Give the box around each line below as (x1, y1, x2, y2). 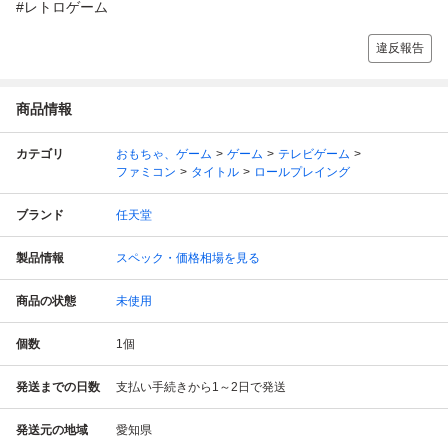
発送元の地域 (16, 422, 88, 437)
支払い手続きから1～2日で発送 (116, 379, 286, 394)
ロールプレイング (254, 164, 350, 179)
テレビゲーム (278, 146, 350, 161)
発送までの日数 (16, 379, 100, 394)
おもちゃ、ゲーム (116, 146, 212, 161)
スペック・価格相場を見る (116, 250, 260, 265)
